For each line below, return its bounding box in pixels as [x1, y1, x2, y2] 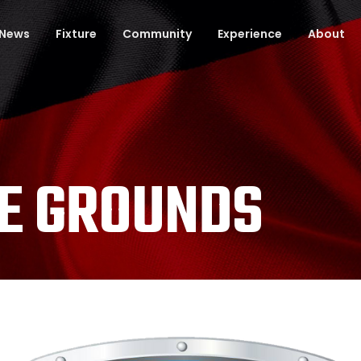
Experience [218, 26, 282, 42]
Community [122, 26, 192, 42]
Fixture [56, 26, 97, 42]
